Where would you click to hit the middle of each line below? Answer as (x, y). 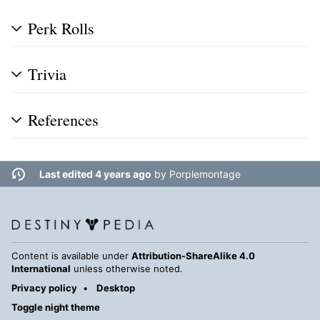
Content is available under (71, 256)
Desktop (116, 288)
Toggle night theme (56, 307)
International (41, 269)
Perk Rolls (61, 28)
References (63, 119)
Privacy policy (44, 288)
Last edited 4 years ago (95, 174)
